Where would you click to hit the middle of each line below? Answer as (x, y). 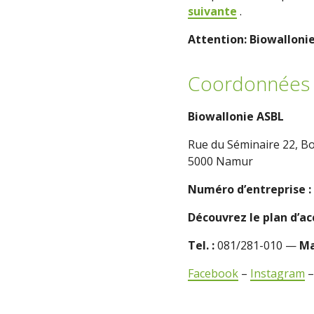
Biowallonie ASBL (236, 116)
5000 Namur (220, 161)
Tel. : (201, 245)
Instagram (278, 273)
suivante (212, 11)
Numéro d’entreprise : (250, 189)
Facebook (213, 273)
